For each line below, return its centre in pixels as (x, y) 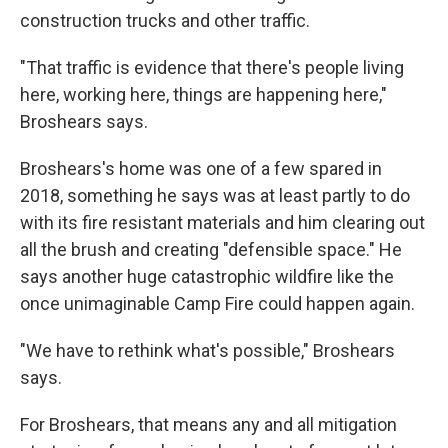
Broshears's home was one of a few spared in (201, 168)
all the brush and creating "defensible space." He (211, 249)
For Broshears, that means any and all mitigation (208, 424)
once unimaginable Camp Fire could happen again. (217, 303)
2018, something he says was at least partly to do (215, 195)
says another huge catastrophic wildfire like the (207, 276)
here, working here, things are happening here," (203, 94)
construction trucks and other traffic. (165, 20)
